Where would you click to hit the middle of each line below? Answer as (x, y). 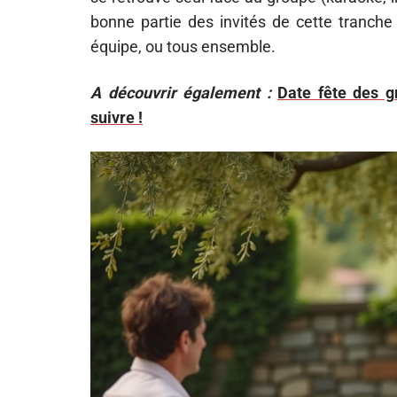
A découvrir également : (181, 93)
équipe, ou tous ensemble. (183, 47)
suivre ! (117, 117)
